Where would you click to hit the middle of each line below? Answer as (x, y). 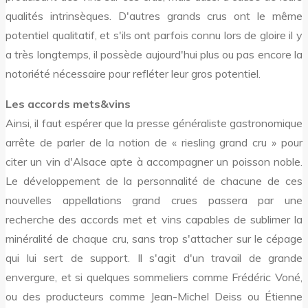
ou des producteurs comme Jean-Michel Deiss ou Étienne (154, 297)
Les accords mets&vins (68, 104)
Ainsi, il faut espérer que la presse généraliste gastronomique (154, 123)
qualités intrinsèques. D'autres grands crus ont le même (154, 16)
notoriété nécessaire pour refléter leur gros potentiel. (133, 74)
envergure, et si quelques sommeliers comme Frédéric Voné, (154, 277)
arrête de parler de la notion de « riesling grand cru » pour (154, 143)
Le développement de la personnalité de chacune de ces (154, 181)
